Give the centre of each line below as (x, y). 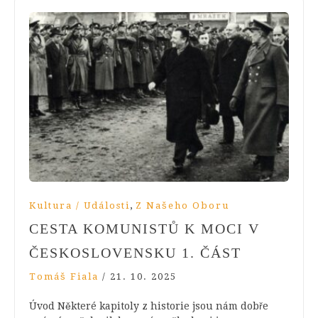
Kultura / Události (79, 205)
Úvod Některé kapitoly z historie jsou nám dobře (149, 306)
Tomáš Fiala (64, 276)
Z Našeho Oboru (182, 205)
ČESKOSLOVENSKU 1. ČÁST (135, 252)
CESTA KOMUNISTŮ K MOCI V (144, 228)
